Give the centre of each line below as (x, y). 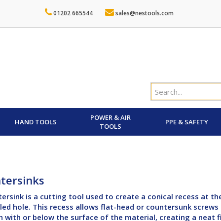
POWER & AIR (110, 117)
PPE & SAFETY (186, 122)
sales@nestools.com (144, 13)
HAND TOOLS (36, 122)
